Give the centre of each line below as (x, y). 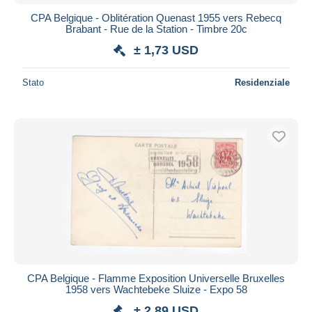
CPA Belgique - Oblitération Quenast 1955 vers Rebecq (156, 17)
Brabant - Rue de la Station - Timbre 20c (156, 29)
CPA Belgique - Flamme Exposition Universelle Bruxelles (156, 278)
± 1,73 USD (166, 50)
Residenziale (262, 82)
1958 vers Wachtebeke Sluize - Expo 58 (156, 289)
